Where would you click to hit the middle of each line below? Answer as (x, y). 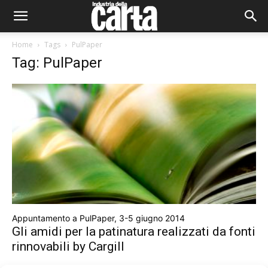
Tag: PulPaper (57, 63)
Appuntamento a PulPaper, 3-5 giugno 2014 (98, 218)
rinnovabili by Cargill (68, 247)
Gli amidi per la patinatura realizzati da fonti (134, 232)
